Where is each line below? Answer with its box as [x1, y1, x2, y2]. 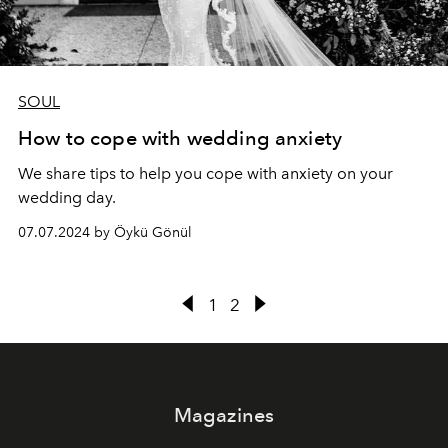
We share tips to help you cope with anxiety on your [18, 164, 393, 183]
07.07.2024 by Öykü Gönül [18, 224, 192, 241]
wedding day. [18, 188, 116, 207]
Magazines [173, 403, 275, 428]
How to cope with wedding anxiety [18, 126, 343, 150]
